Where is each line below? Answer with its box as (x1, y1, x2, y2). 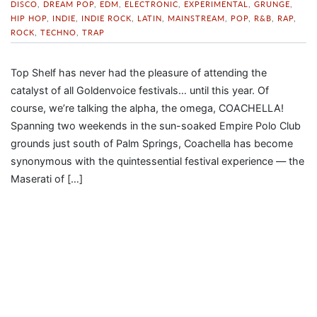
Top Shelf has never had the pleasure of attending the (11, 66, 267, 79)
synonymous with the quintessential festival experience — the (11, 154, 304, 167)
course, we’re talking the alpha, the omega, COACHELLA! (11, 101, 284, 114)
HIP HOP (11, 12, 47, 24)
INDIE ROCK (81, 12, 132, 24)
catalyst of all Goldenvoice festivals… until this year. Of (11, 83, 269, 96)
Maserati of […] (11, 172, 83, 185)
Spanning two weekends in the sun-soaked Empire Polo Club (11, 119, 301, 132)
